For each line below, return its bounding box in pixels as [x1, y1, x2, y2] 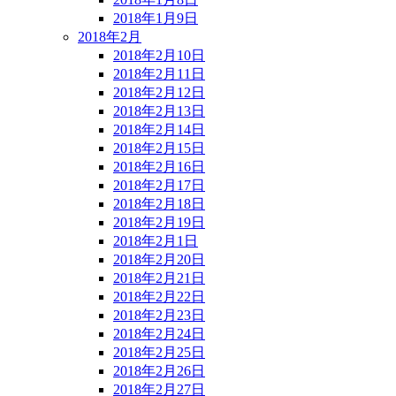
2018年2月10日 [113, 47, 205, 63]
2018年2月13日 [113, 103, 205, 118]
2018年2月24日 [113, 325, 205, 341]
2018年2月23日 [113, 307, 205, 323]
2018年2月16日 [113, 158, 205, 174]
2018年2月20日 [113, 251, 205, 267]
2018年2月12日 [113, 84, 205, 100]
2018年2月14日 [113, 121, 205, 137]
